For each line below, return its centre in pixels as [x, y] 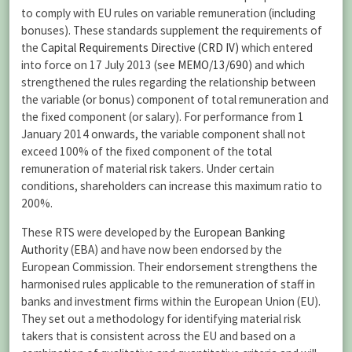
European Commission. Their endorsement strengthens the [169, 267]
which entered [276, 48]
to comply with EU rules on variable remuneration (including [169, 13]
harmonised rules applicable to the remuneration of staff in [168, 284]
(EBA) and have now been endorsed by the [175, 250]
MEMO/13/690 [213, 65]
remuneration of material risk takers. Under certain [148, 169]
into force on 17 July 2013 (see [99, 65]
